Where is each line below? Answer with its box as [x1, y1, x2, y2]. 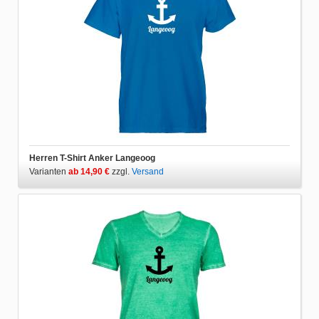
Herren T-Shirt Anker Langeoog [29, 152, 155, 163]
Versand [132, 166, 164, 177]
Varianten [29, 166, 68, 177]
